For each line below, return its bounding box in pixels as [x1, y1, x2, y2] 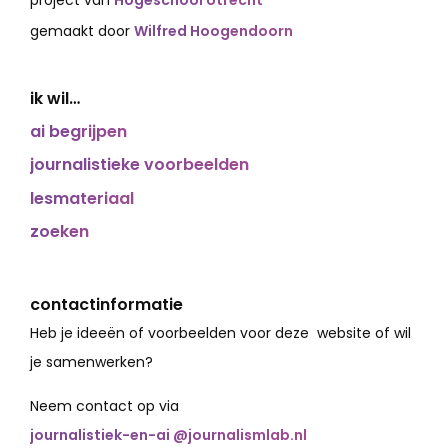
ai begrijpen [30, 119, 127, 143]
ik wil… [30, 86, 80, 110]
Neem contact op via [30, 395, 179, 416]
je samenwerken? [30, 352, 153, 373]
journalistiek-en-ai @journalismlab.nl [30, 424, 307, 445]
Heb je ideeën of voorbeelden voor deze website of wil [30, 323, 411, 344]
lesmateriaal [30, 186, 134, 210]
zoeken [30, 220, 89, 244]
